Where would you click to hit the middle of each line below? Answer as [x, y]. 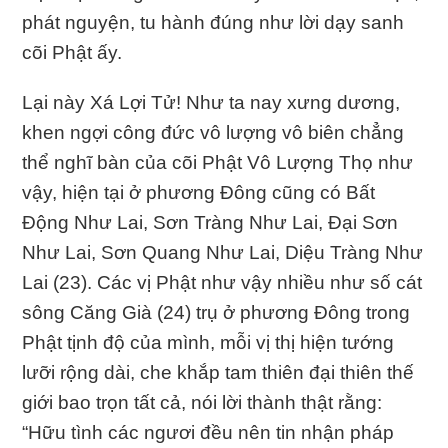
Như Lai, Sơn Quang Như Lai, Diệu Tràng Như [223, 252]
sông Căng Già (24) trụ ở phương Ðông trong [216, 312]
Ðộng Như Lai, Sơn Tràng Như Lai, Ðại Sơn [210, 222]
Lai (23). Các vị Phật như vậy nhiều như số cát [222, 282]
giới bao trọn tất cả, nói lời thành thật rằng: [202, 402]
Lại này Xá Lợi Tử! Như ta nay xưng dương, [211, 102]
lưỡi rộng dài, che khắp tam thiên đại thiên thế [218, 372]
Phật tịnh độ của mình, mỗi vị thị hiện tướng [208, 342]
